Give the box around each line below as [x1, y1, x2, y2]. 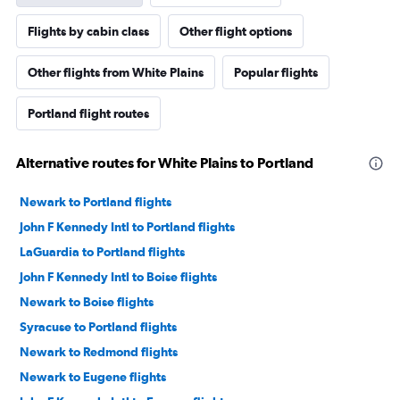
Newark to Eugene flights [20, 370, 166, 385]
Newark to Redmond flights [20, 345, 178, 360]
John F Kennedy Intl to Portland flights [20, 220, 235, 235]
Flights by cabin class [28, 24, 149, 39]
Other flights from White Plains [28, 65, 204, 80]
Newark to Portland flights [20, 195, 171, 210]
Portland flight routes [28, 106, 149, 121]
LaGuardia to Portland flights [20, 245, 185, 260]
